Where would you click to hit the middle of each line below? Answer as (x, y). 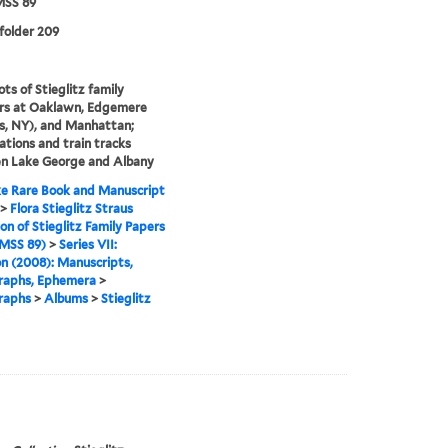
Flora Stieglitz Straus (71, 209)
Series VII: (87, 245)
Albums (65, 299)
